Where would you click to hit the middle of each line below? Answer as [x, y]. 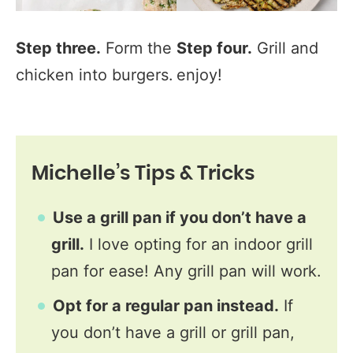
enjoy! [199, 74]
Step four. [214, 48]
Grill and [285, 48]
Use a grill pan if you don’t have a [180, 217]
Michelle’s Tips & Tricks [143, 173]
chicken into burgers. [95, 74]
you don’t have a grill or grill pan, [173, 332]
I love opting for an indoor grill [199, 244]
